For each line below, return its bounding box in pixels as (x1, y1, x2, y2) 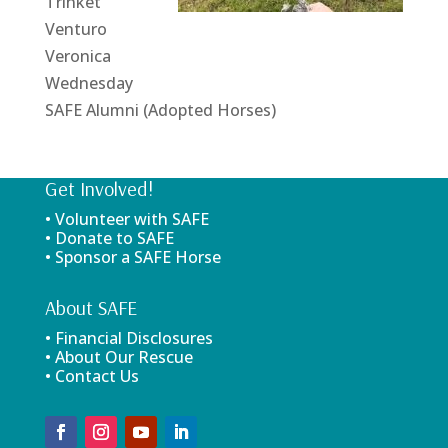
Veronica (44, 44, 111, 67)
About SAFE (44, 294, 137, 320)
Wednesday (44, 71, 133, 94)
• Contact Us (44, 364, 139, 387)
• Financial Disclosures (44, 326, 213, 349)
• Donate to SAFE (44, 226, 174, 249)
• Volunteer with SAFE (44, 207, 209, 230)
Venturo (44, 17, 107, 40)
